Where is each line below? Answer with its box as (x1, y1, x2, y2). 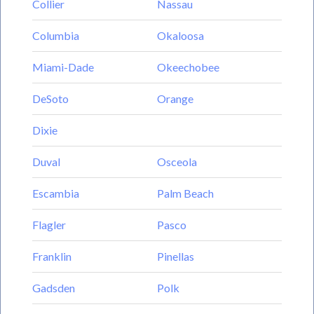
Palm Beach (157, 186, 214, 200)
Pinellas (157, 250, 194, 263)
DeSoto (32, 92, 69, 105)
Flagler (32, 218, 66, 231)
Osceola (157, 155, 197, 168)
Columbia (32, 29, 79, 42)
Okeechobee (157, 60, 219, 74)
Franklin (32, 250, 71, 263)
